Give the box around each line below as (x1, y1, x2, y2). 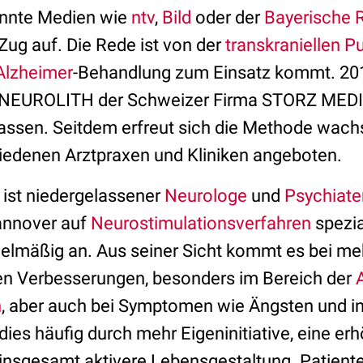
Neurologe (164, 186, 247, 206)
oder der (191, 7, 264, 28)
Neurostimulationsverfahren (91, 213, 311, 233)
